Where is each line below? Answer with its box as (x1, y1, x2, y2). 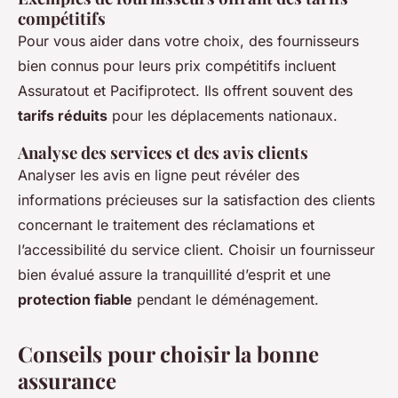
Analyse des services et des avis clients (18, 141, 308, 164)
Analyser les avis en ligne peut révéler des (18, 166, 299, 185)
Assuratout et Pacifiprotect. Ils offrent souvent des (18, 82, 353, 100)
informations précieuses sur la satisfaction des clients (18, 191, 375, 210)
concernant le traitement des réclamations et (18, 216, 314, 235)
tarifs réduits (18, 107, 107, 125)
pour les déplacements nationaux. (107, 107, 338, 125)
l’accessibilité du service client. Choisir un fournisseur (18, 241, 375, 259)
